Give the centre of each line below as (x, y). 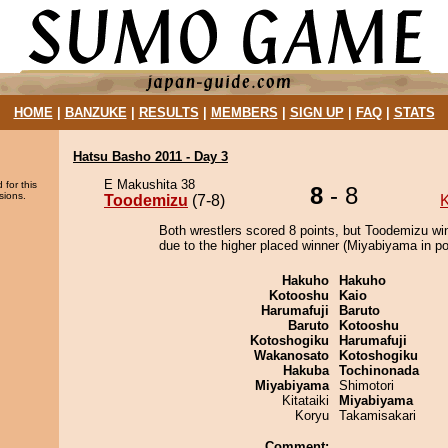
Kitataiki (305, 400)
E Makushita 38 (149, 184)
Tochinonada (379, 370)
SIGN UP (316, 112)
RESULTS (168, 112)
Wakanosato (291, 355)
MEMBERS (244, 112)
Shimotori (366, 385)
